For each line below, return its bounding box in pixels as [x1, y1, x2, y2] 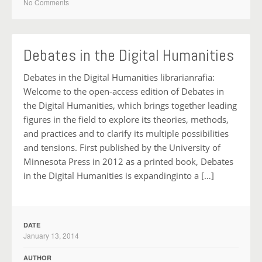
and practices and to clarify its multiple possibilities [23, 127, 229, 139]
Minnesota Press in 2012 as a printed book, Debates [23, 155, 233, 167]
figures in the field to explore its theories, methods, [23, 113, 229, 125]
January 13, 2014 [23, 230, 79, 240]
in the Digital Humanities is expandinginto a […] [23, 169, 214, 181]
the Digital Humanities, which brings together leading [23, 99, 237, 111]
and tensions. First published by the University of [23, 141, 220, 153]
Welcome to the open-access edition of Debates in [23, 85, 224, 97]
